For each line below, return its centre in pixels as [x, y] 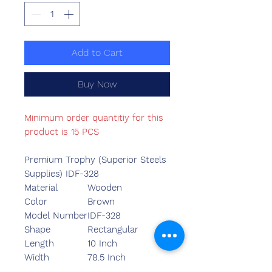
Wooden [105, 188]
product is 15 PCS [62, 132]
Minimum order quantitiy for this [94, 118]
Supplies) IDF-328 [62, 174]
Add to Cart [97, 53]
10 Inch [102, 244]
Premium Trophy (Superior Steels [95, 160]
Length [39, 244]
